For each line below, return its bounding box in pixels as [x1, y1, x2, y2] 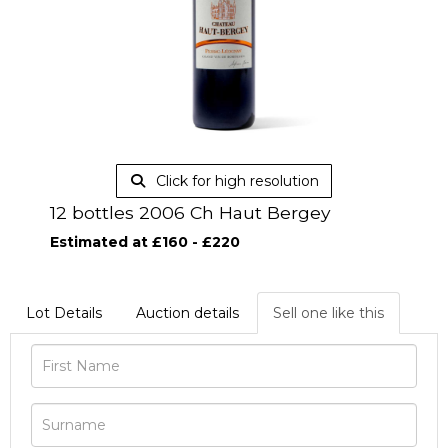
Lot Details [26, 304, 102, 322]
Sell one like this [273, 304, 384, 322]
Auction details [136, 304, 239, 322]
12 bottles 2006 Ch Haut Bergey [50, 202, 330, 223]
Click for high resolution [151, 172, 319, 190]
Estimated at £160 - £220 [50, 233, 240, 251]
